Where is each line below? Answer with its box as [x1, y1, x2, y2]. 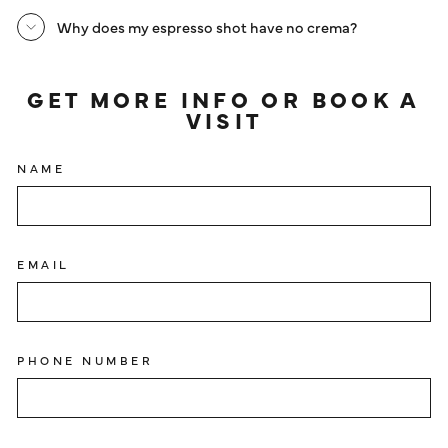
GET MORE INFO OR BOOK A [27, 82, 421, 114]
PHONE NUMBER [17, 351, 154, 368]
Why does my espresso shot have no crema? [57, 15, 357, 37]
